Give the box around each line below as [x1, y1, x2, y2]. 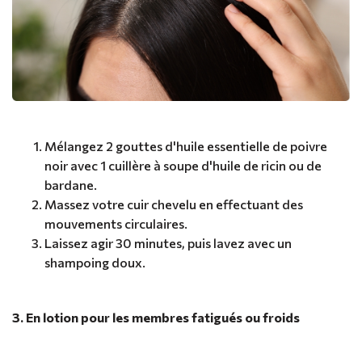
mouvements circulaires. [44, 216, 187, 232]
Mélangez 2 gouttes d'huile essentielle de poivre [44, 138, 327, 154]
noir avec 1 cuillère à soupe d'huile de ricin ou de [44, 158, 322, 174]
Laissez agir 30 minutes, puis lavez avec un [44, 235, 292, 251]
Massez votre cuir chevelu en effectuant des [44, 196, 303, 213]
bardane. [44, 177, 97, 193]
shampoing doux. [44, 255, 145, 271]
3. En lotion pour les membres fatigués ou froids [12, 309, 300, 326]
